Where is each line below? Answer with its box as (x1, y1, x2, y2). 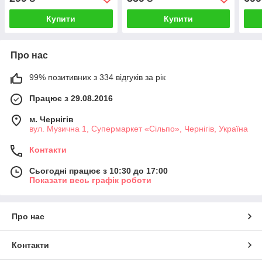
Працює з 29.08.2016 (29, 93, 113, 103)
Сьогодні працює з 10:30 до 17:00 (29, 166, 168, 175)
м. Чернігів (29, 114, 74, 124)
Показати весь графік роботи (29, 175, 151, 185)
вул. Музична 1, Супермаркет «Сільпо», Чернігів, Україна (29, 123, 248, 133)
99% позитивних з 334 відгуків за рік (29, 72, 166, 82)
